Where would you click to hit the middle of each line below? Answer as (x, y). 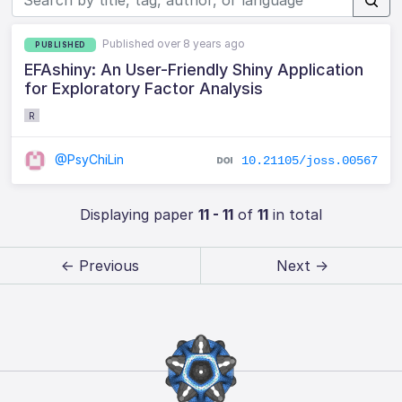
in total (295, 215)
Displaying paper (139, 215)
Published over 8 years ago (174, 44)
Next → (302, 266)
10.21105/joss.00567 (309, 160)
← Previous (100, 266)
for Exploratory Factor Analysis (144, 88)
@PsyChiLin (88, 159)
